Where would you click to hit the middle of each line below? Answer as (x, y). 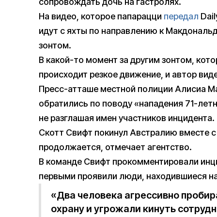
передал (181, 16)
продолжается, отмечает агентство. (115, 147)
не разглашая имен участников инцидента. (127, 118)
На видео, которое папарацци (101, 16)
